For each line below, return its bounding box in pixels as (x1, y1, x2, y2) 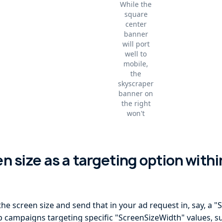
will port (122, 39, 150, 49)
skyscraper (118, 79, 154, 88)
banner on (118, 89, 154, 98)
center (125, 19, 147, 29)
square (124, 9, 148, 19)
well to (125, 49, 147, 58)
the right (121, 99, 151, 108)
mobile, (123, 59, 149, 68)
